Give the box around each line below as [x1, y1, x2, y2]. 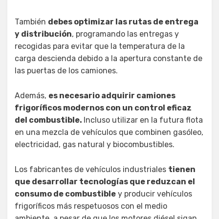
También [15, 17, 48, 27]
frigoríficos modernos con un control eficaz [15, 103, 192, 113]
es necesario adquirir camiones [48, 91, 175, 101]
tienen [168, 165, 196, 175]
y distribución [15, 29, 72, 39]
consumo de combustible [15, 189, 116, 199]
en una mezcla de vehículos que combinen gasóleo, [15, 128, 203, 137]
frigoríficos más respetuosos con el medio [15, 201, 167, 211]
